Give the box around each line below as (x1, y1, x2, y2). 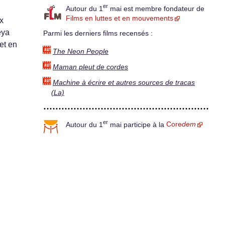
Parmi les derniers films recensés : (43, 30, 153, 38)
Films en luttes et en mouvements (66, 15, 173, 23)
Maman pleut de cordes (53, 63, 128, 71)
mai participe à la (108, 121, 166, 129)
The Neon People (53, 47, 108, 55)
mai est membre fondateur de (108, 5, 204, 13)
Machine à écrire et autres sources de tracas (53, 78, 195, 86)
